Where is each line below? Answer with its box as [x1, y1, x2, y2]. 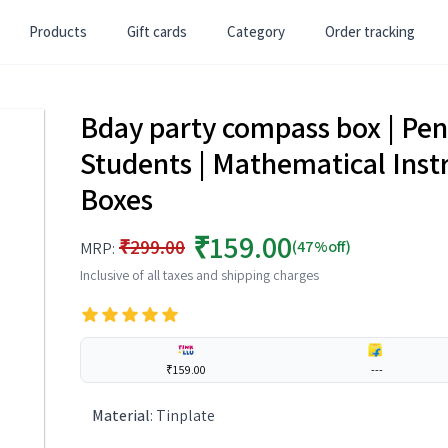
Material [92, 405, 150, 426]
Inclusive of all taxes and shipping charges [80, 266, 319, 284]
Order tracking [325, 22, 415, 41]
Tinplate [156, 405, 215, 426]
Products [29, 22, 87, 41]
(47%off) [292, 236, 351, 257]
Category [227, 22, 285, 41]
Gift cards [127, 22, 187, 41]
